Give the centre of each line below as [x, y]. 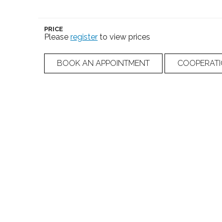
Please [57, 37]
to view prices [124, 37]
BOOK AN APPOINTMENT [103, 63]
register [84, 37]
